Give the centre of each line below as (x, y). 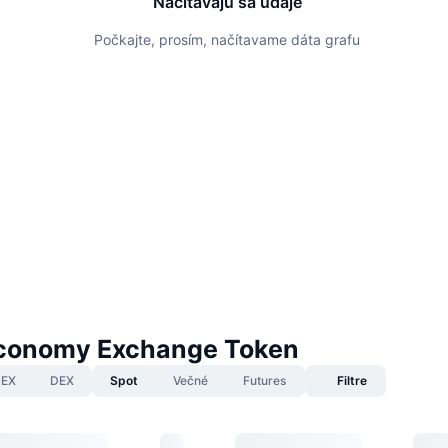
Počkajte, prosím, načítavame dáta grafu (227, 39)
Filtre (351, 380)
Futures (264, 380)
